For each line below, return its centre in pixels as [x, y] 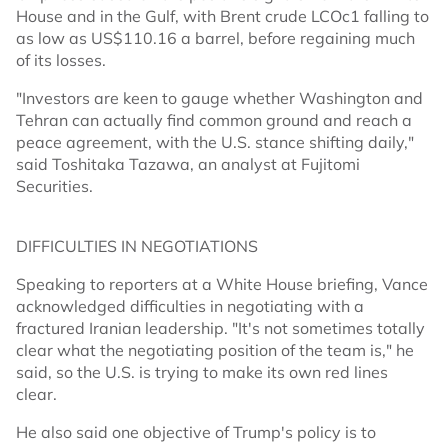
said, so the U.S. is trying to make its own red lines [202, 372]
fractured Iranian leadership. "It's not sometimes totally [220, 328]
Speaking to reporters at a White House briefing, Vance [222, 284]
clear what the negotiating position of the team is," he [215, 350]
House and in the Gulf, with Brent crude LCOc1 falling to [222, 16]
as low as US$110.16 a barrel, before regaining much [215, 38]
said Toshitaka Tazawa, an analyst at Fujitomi [188, 164]
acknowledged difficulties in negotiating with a [190, 306]
